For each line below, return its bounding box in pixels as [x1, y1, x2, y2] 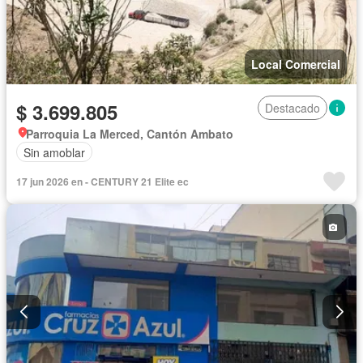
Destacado [265, 100, 320, 117]
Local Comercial [251, 56, 340, 73]
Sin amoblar [23, 143, 85, 160]
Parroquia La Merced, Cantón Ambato [26, 126, 233, 143]
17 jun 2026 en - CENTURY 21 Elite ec [16, 174, 189, 190]
